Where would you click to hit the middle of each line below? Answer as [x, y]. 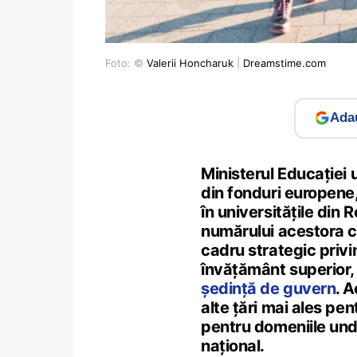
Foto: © [126, 63]
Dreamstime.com [284, 63]
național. [233, 345]
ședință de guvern [269, 288]
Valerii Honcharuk [190, 63]
